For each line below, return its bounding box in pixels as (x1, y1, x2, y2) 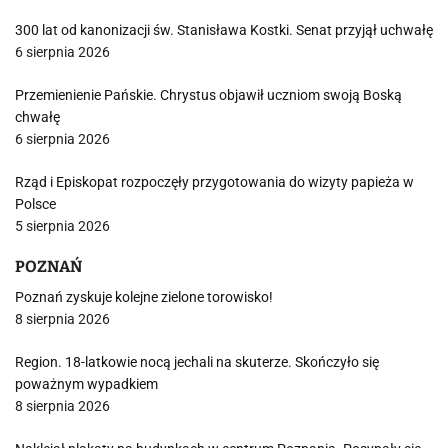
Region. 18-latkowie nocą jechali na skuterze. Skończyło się (15, 354, 379, 370)
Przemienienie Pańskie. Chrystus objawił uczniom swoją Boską (15, 87, 402, 103)
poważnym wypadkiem (15, 376, 158, 392)
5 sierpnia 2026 (15, 218, 110, 234)
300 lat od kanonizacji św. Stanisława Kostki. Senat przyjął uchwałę (15, 22, 433, 38)
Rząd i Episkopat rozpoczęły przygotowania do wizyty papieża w (15, 174, 414, 190)
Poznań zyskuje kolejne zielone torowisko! (15, 289, 273, 305)
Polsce (15, 196, 56, 212)
